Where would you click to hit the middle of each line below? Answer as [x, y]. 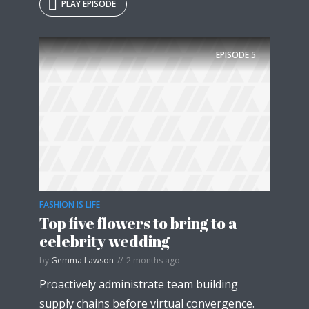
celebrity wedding [104, 241]
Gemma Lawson [82, 260]
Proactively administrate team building [139, 284]
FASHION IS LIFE [70, 204]
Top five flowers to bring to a [139, 223]
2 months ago [153, 260]
